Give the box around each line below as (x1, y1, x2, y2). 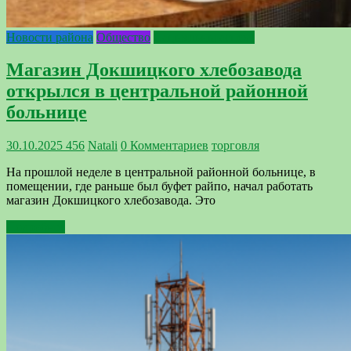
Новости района (6, 30, 93, 44)
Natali (88, 139, 118, 153)
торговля (212, 139, 259, 153)
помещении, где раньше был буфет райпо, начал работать (6, 179, 313, 194)
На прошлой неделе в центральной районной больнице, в (6, 165, 316, 179)
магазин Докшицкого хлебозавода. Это (6, 194, 215, 208)
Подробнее (6, 220, 65, 234)
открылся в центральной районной (6, 81, 308, 102)
